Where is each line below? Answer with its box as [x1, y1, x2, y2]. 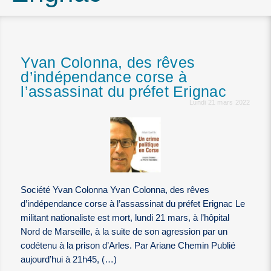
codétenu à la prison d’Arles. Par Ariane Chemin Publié [21, 241, 236, 251]
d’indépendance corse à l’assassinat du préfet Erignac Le [21, 199, 246, 209]
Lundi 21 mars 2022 [189, 99, 250, 106]
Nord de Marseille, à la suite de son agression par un [21, 227, 228, 237]
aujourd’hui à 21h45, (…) [21, 255, 117, 265]
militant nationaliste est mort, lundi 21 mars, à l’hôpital [21, 213, 230, 223]
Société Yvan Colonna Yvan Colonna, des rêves [21, 185, 210, 195]
